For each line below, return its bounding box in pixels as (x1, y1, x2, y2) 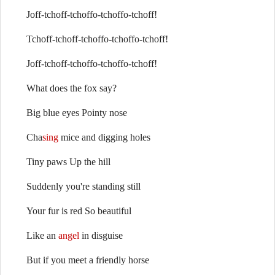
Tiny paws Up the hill (26, 157, 110, 167)
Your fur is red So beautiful (26, 206, 131, 216)
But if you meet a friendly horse (26, 255, 149, 265)
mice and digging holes (58, 132, 150, 142)
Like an (26, 230, 58, 241)
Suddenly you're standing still (26, 181, 141, 192)
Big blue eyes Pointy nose (26, 107, 127, 118)
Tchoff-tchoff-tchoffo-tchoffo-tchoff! (26, 34, 168, 44)
